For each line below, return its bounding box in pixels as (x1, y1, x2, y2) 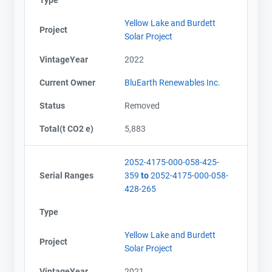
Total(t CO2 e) (39, 123, 93, 134)
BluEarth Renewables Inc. (124, 77, 220, 87)
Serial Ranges (39, 170, 93, 180)
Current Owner (39, 77, 95, 87)
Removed (124, 100, 160, 110)
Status (39, 100, 65, 110)
